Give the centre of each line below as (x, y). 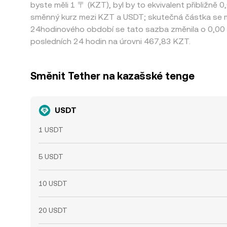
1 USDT (51, 130)
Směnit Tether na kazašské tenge (112, 76)
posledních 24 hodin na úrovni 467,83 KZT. (110, 41)
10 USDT (53, 183)
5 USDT (51, 157)
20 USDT (53, 210)
